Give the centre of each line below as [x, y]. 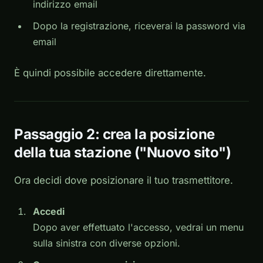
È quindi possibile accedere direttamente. [110, 73]
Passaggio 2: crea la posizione [114, 134]
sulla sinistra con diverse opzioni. [107, 243]
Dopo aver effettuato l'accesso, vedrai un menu [138, 227]
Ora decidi [39, 180]
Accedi [49, 211]
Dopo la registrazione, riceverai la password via [139, 26]
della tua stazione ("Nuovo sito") [123, 152]
